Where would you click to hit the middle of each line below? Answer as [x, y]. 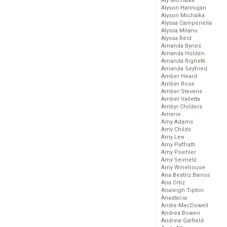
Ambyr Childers [182, 107]
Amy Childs [176, 130]
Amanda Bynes [181, 46]
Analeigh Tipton [182, 191]
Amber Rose [178, 84]
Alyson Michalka [183, 16]
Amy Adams [177, 122]
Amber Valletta [181, 99]
